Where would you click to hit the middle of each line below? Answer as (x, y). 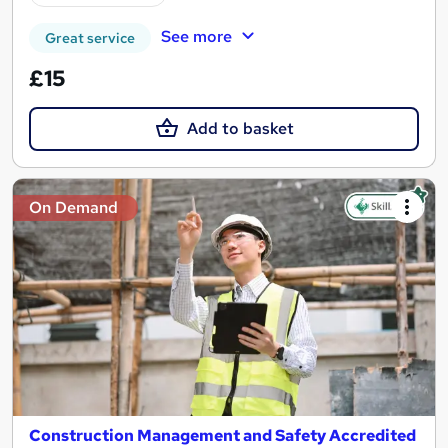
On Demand (73, 208)
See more (196, 36)
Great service (90, 37)
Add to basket (240, 128)
